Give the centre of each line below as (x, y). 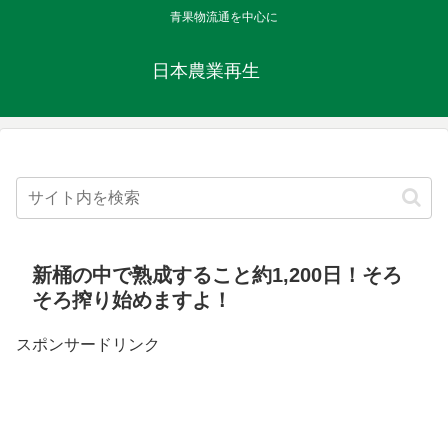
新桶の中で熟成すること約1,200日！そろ (217, 275)
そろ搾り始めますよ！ (132, 300)
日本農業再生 (224, 71)
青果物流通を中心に (224, 17)
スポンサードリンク (88, 345)
